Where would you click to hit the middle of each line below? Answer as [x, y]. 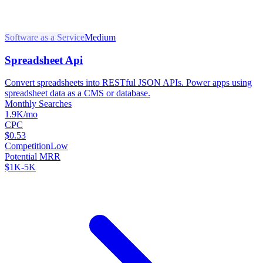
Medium [100, 37]
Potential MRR [33, 157]
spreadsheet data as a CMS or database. [77, 93]
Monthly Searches [38, 104]
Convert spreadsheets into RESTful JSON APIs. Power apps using [128, 83]
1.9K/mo [21, 114]
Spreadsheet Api [44, 60]
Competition [28, 146]
